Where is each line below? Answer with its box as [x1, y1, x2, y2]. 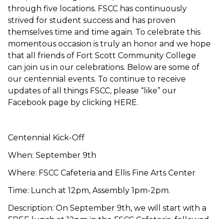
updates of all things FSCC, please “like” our [8, 86, 176, 95]
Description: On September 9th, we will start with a [8, 203, 206, 213]
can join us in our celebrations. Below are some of [8, 62, 199, 72]
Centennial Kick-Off [8, 132, 85, 142]
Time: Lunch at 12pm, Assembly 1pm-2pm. [8, 185, 172, 195]
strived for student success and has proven [8, 15, 175, 25]
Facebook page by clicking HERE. [8, 97, 142, 107]
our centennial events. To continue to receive [8, 74, 186, 84]
